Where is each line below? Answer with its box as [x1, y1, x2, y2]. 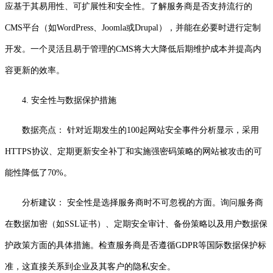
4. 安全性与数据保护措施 [22, 95, 116, 105]
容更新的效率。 [5, 65, 65, 75]
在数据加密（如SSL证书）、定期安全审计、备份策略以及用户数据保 [5, 219, 268, 229]
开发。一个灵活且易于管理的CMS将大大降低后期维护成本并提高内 [5, 44, 261, 54]
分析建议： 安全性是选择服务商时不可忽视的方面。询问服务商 [22, 197, 263, 207]
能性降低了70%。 [5, 168, 72, 177]
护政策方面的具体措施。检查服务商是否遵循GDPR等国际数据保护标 [5, 240, 266, 250]
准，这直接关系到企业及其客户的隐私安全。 [5, 261, 175, 271]
